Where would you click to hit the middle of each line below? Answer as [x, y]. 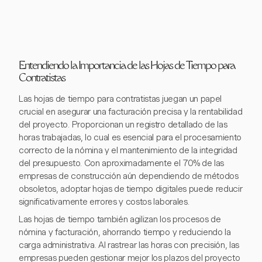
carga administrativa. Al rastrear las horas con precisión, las [129, 245]
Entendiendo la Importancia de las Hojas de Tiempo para [127, 67]
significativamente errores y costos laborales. [104, 202]
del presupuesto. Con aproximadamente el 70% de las [121, 163]
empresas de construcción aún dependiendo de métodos [129, 176]
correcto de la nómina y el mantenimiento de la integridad [128, 151]
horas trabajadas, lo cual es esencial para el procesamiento [130, 138]
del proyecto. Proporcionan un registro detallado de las [123, 125]
